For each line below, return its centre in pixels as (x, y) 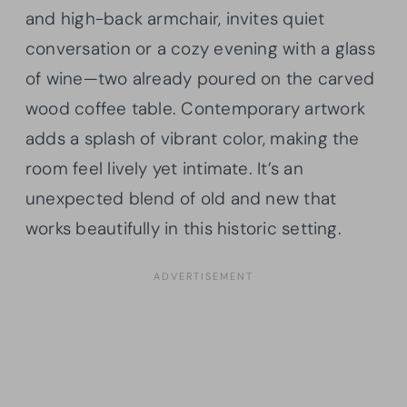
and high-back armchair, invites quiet (175, 19)
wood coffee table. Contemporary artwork (195, 109)
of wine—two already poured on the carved (200, 79)
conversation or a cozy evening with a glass (200, 49)
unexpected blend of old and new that (181, 199)
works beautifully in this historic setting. (184, 229)
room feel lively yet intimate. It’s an (164, 169)
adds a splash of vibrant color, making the (193, 139)
